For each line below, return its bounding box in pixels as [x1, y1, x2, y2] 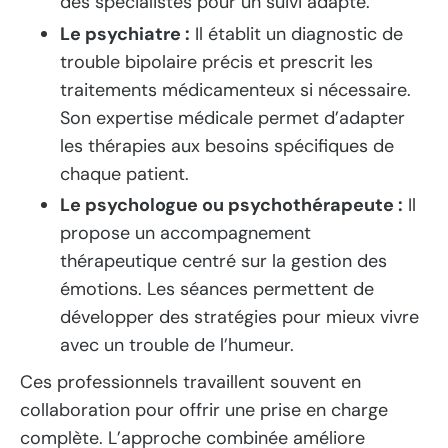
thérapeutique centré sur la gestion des [60, 249, 387, 274]
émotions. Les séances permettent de [60, 277, 374, 302]
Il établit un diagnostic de [190, 21, 403, 46]
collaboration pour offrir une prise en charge [20, 397, 388, 422]
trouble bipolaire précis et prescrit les [60, 49, 373, 74]
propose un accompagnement [60, 221, 311, 246]
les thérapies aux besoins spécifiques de [60, 133, 394, 158]
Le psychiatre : [60, 21, 190, 46]
